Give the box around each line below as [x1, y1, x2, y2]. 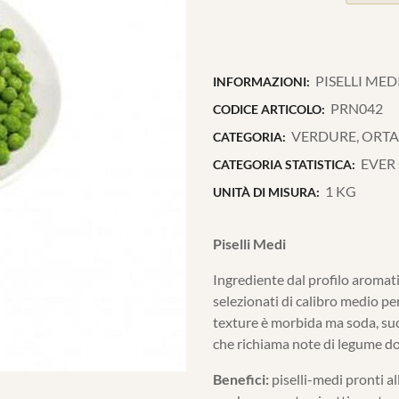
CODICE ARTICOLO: [213, 102, 325, 117]
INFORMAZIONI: [213, 74, 310, 89]
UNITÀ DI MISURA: [213, 184, 320, 199]
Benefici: [213, 370, 269, 387]
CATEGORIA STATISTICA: [213, 157, 355, 172]
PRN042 [330, 100, 384, 117]
